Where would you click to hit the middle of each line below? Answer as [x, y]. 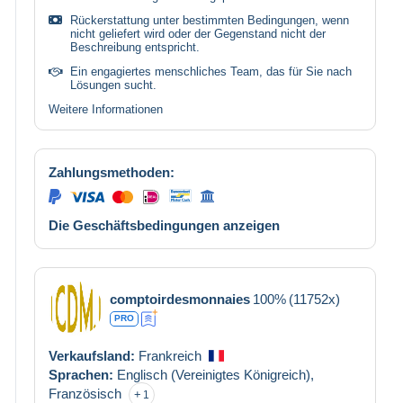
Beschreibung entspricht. [135, 47]
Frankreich [170, 355]
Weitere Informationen [106, 109]
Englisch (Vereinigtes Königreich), [215, 374]
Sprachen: [83, 374]
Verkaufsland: [94, 355]
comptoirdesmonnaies [180, 299]
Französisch [85, 393]
